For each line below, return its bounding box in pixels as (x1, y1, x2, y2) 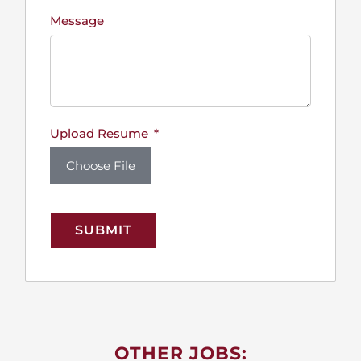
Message (49, 12, 104, 28)
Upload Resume (49, 125, 148, 141)
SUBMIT (74, 222, 132, 238)
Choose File (65, 157, 135, 173)
